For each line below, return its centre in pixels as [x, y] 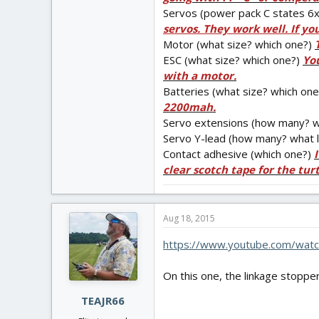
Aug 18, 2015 [189, 218]
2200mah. [189, 106]
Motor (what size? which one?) [239, 44]
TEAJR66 [103, 300]
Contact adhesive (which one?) [239, 153]
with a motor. [200, 75]
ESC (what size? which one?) [233, 59]
